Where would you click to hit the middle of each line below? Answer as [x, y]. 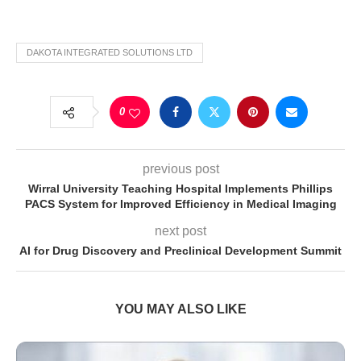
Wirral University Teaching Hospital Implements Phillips [180, 189]
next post [180, 231]
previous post [180, 169]
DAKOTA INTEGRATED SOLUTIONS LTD [110, 53]
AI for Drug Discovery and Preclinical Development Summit [180, 251]
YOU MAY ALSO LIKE [180, 309]
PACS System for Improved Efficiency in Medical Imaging [180, 204]
